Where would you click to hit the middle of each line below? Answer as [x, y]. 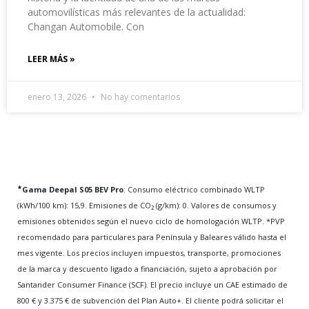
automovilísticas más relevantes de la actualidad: [137, 12]
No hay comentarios [139, 97]
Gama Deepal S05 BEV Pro [73, 189]
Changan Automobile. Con [86, 26]
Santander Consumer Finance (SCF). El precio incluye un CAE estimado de [152, 284]
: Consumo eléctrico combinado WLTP [194, 189]
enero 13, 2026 [58, 97]
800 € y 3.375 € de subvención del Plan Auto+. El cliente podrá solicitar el [150, 300]
